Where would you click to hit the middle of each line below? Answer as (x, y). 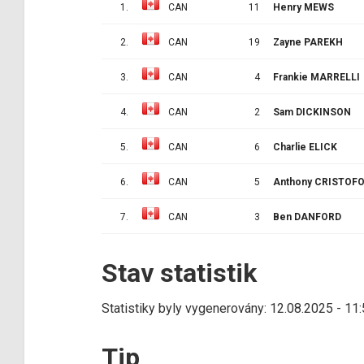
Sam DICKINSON (312, 112)
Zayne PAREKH (308, 42)
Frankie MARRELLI (316, 77)
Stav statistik (179, 273)
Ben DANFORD (307, 217)
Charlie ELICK (305, 147)
